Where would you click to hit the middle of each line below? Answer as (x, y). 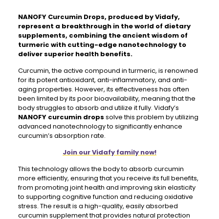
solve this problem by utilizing (151, 117)
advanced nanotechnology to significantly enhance (100, 126)
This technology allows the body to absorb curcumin (101, 169)
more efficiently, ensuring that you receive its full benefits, (108, 178)
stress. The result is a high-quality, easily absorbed (98, 206)
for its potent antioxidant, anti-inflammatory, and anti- (102, 80)
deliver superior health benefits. (75, 54)
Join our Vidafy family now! (109, 152)
